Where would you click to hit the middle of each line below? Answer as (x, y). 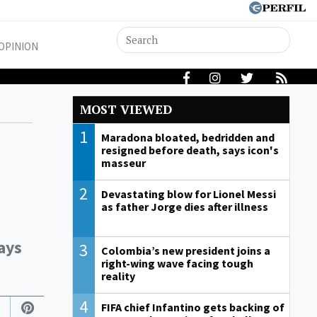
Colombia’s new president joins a (185, 251)
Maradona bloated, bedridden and (188, 138)
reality (118, 276)
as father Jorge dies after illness (184, 207)
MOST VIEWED (126, 110)
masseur (123, 163)
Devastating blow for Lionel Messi (188, 194)
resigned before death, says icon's (190, 150)
